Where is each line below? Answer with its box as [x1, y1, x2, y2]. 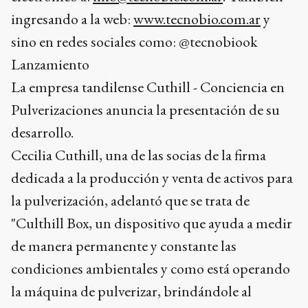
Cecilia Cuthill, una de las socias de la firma [11, 145, 266, 165]
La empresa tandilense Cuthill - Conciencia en [11, 77, 285, 97]
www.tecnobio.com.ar [133, 9, 261, 29]
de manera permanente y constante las [11, 236, 236, 256]
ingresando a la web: [11, 9, 133, 29]
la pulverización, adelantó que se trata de [11, 190, 250, 210]
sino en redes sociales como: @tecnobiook [11, 32, 258, 52]
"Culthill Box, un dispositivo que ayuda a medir [11, 213, 292, 233]
